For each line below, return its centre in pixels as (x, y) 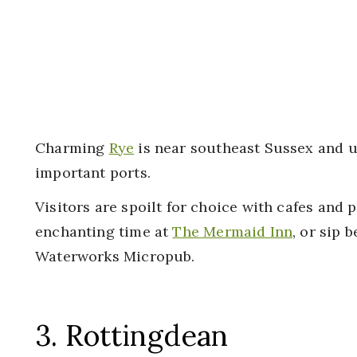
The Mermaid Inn (233, 231)
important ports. (93, 173)
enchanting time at (104, 231)
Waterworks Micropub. (117, 256)
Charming (72, 148)
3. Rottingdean (132, 335)
